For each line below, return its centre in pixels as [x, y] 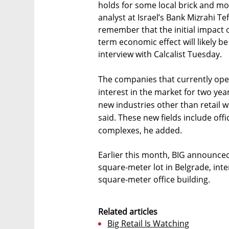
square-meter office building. [154, 179]
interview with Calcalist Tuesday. [160, 54]
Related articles [128, 211]
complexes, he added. [140, 130]
